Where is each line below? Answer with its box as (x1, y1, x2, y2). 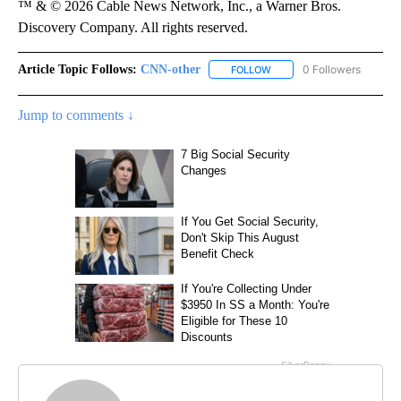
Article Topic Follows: (18, 62, 137, 76)
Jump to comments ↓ (18, 107, 134, 123)
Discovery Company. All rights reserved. (18, 19, 248, 35)
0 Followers (303, 62, 361, 76)
